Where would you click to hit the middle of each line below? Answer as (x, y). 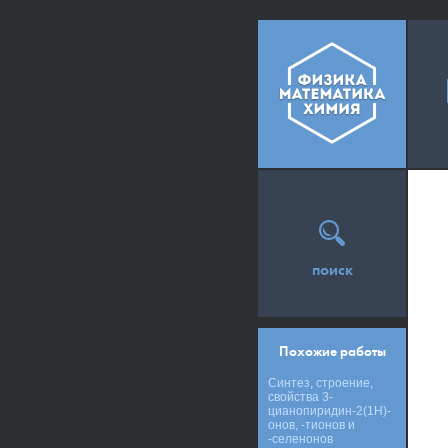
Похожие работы (332, 351)
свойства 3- (300, 397)
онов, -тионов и (311, 425)
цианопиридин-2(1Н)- (329, 411)
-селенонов (300, 439)
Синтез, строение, (320, 383)
